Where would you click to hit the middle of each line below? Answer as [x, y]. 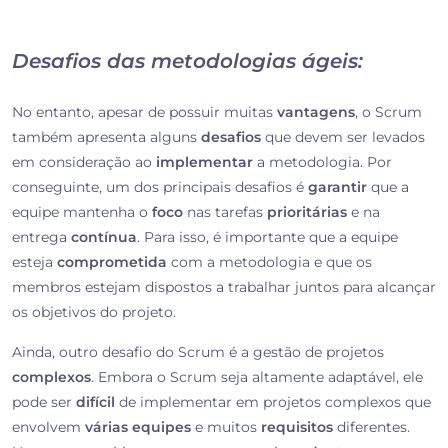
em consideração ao [84, 162]
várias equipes [136, 427]
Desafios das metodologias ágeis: [187, 61]
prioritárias [307, 212]
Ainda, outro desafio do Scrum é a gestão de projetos [198, 352]
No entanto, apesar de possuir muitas [144, 112]
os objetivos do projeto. [94, 312]
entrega [41, 237]
